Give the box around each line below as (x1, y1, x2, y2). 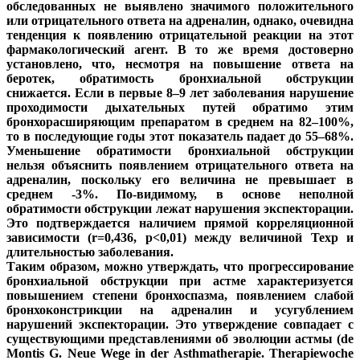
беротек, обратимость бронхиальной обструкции (6, 71, 354, 85)
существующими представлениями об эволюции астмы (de (6, 331, 354, 346)
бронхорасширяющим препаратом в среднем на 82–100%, (6, 114, 354, 129)
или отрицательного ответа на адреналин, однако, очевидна (6, 13, 354, 27)
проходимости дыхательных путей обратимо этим (6, 100, 354, 114)
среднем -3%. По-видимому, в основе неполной (6, 186, 354, 201)
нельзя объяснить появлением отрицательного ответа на (6, 157, 354, 172)
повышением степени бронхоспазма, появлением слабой (6, 288, 354, 302)
